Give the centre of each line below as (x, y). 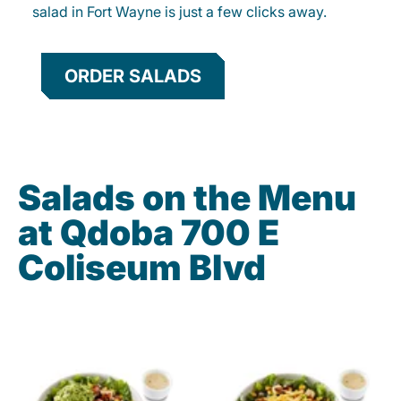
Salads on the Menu (187, 198)
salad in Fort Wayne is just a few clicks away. (179, 12)
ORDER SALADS (133, 77)
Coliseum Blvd (142, 268)
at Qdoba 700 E (149, 233)
